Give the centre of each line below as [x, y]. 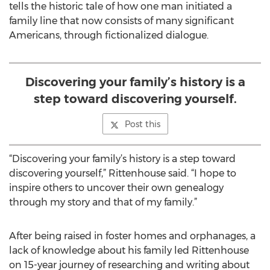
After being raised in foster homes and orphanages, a [132, 236]
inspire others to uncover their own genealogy [116, 188]
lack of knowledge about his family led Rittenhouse [129, 250]
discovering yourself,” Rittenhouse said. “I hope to [123, 173]
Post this [142, 124]
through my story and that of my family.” [103, 202]
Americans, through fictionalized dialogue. [109, 35]
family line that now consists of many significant [121, 21]
